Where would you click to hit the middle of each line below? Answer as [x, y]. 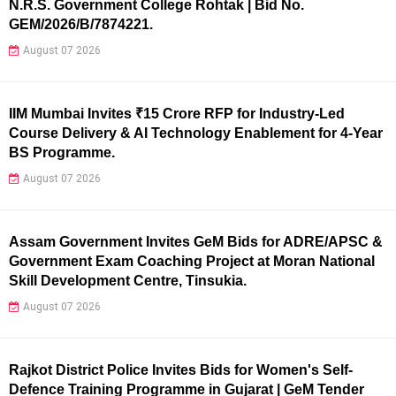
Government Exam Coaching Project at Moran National [192, 261]
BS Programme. [62, 152]
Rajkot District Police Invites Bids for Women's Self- [181, 369]
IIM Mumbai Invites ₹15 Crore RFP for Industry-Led [177, 113]
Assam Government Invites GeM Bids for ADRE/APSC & [196, 241]
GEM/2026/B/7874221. [81, 24]
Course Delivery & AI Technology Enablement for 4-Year [196, 133]
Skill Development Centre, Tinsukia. [128, 280]
